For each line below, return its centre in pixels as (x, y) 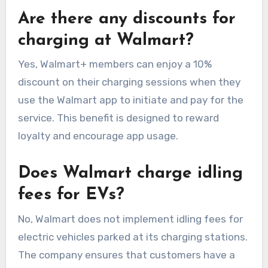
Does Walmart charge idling (130, 174)
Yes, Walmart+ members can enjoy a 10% (115, 64)
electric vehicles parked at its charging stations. (133, 237)
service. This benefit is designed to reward (118, 118)
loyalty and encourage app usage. (98, 136)
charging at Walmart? (106, 40)
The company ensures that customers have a (126, 255)
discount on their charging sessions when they (129, 82)
